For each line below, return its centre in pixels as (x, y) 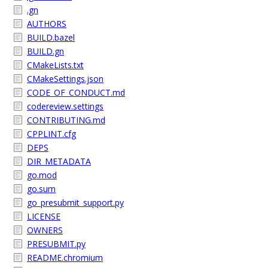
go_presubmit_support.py (75, 202)
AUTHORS (47, 24)
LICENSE (44, 216)
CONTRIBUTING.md (66, 120)
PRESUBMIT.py (56, 244)
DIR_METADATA (59, 161)
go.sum (41, 189)
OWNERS (45, 230)
